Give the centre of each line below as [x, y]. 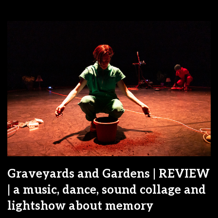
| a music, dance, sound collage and [107, 190]
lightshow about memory [80, 206]
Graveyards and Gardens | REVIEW [109, 174]
